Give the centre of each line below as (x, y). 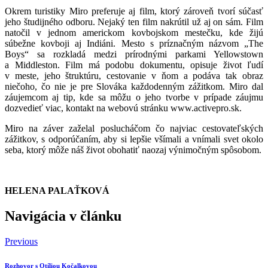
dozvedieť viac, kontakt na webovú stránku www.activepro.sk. (123, 108)
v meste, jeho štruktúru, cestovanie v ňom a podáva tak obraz (134, 75)
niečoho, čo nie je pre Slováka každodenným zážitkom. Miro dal (134, 86)
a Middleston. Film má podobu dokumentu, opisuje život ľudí (134, 65)
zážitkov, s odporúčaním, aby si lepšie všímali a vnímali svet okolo (134, 139)
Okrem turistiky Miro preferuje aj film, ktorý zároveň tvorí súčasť (134, 11)
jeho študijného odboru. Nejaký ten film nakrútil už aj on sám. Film (134, 22)
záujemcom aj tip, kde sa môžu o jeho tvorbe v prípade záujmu (134, 97)
